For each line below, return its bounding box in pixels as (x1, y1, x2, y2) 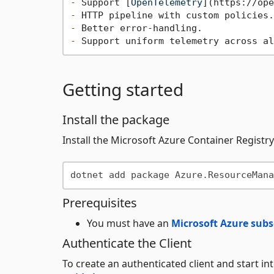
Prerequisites (62, 194, 137, 211)
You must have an (87, 216, 171, 230)
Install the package (62, 111, 169, 128)
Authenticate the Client (62, 234, 191, 251)
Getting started (62, 77, 183, 101)
